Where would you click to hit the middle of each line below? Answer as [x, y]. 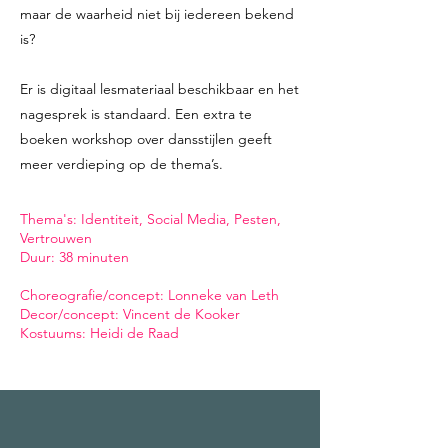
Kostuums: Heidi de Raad [99, 333]
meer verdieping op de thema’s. [121, 164]
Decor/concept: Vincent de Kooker [130, 314]
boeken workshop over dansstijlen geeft [146, 139]
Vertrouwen [56, 238]
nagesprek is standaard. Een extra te [136, 114]
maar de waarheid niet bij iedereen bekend [157, 14]
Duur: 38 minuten [74, 257]
